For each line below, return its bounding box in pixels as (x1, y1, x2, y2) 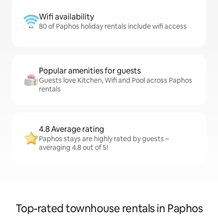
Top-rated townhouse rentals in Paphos (15, 201, 203, 216)
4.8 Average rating (39, 124, 104, 134)
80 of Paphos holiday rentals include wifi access (39, 22, 187, 31)
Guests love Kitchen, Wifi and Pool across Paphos (39, 76, 192, 85)
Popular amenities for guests (39, 66, 141, 76)
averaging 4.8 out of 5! (39, 143, 108, 152)
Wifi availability (39, 12, 94, 22)
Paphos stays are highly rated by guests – (39, 134, 169, 143)
